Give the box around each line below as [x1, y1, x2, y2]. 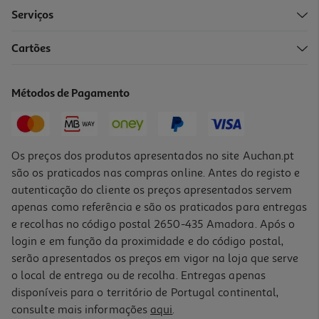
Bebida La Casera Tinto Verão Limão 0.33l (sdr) [15, 51, 220, 63]
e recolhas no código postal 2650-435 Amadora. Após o [11, 216, 296, 231]
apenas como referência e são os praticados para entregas [11, 199, 308, 214]
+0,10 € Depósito [15, 116, 72, 126]
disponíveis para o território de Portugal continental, [11, 285, 279, 300]
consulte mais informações [11, 302, 151, 317]
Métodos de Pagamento [11, 88, 130, 100]
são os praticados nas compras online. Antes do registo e [11, 165, 300, 180]
